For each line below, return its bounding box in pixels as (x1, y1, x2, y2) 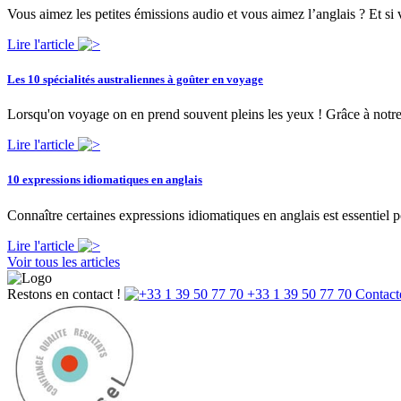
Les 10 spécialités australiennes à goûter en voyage (7, 72, 263, 86)
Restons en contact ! (7, 286, 124, 302)
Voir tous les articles (7, 253, 120, 269)
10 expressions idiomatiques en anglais (7, 173, 202, 187)
